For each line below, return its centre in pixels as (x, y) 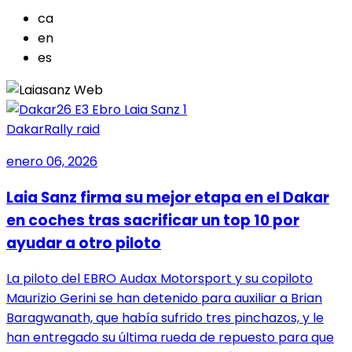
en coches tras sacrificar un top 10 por (153, 220)
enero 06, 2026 (52, 161)
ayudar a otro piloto (84, 243)
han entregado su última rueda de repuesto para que (170, 338)
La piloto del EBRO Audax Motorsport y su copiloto (159, 279)
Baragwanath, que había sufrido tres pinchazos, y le (165, 318)
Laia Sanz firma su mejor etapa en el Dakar (168, 197)
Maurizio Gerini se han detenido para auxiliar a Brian (164, 299)
